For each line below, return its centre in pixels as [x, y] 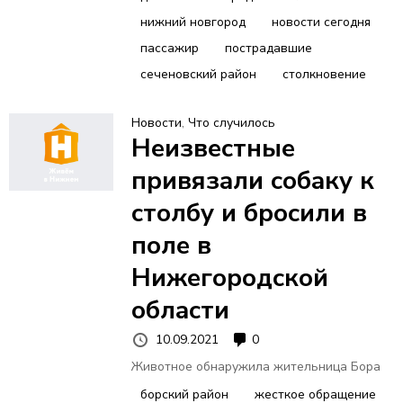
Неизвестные [213, 148]
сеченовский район [198, 74]
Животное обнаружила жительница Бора [255, 367]
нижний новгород [193, 22]
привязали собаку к [252, 180]
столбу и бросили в [249, 213]
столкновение [324, 74]
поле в [171, 245]
